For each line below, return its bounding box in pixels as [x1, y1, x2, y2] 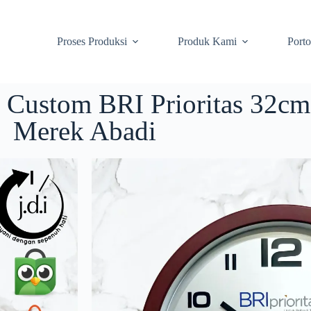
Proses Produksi [57, 35, 128, 47]
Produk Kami [178, 35, 237, 47]
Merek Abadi [13, 116, 156, 146]
